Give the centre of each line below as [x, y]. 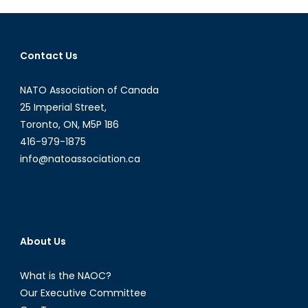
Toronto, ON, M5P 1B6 [69, 125]
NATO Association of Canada [89, 90]
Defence [282, 43]
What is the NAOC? [65, 276]
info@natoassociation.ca [80, 159]
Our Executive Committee [83, 293]
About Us [43, 242]
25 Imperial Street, [63, 108]
